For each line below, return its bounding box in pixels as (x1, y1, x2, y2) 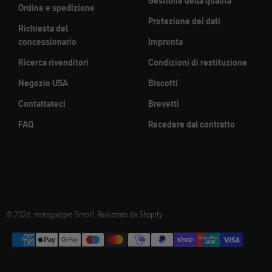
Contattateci (18, 98, 66, 110)
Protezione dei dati (148, 15, 220, 28)
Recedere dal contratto (148, 118, 235, 131)
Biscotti (148, 77, 178, 90)
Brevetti (148, 98, 179, 110)
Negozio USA (18, 77, 68, 90)
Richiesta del (18, 22, 68, 35)
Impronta (148, 36, 183, 49)
